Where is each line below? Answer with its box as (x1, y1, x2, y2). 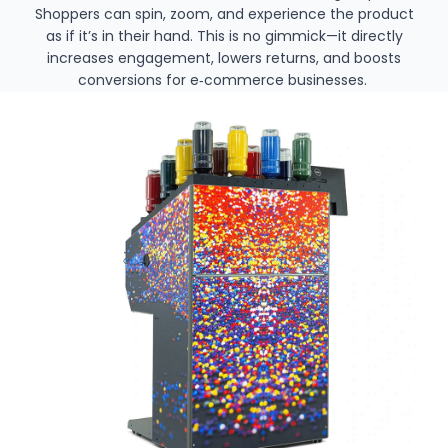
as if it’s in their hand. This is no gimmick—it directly (45, 26, 403, 47)
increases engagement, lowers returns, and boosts (47, 48, 401, 69)
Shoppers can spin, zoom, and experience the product (34, 4, 414, 25)
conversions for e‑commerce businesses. (77, 70, 371, 91)
